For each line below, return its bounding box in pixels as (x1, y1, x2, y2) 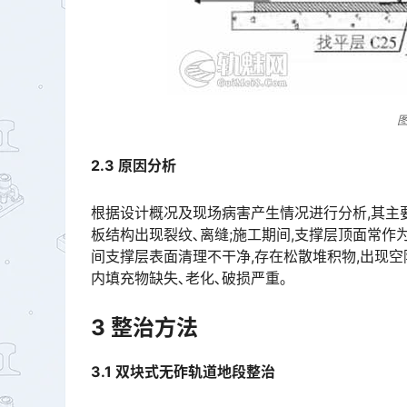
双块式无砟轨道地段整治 (115, 362, 275, 381)
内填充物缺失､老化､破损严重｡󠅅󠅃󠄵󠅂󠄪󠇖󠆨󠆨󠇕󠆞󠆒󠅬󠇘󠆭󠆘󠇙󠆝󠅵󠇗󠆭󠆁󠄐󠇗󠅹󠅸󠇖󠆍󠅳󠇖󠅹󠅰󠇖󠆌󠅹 (91, 268, 287, 287)
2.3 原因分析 (91, 156, 176, 175)
